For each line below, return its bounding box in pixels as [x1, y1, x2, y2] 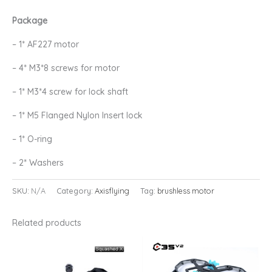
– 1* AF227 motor [12, 39, 79, 50]
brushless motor [157, 186, 214, 196]
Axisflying [95, 186, 129, 196]
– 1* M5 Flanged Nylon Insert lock [12, 110, 143, 121]
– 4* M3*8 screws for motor [12, 63, 120, 74]
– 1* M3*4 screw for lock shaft [12, 86, 128, 98]
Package [12, 15, 47, 27]
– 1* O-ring [12, 134, 52, 145]
